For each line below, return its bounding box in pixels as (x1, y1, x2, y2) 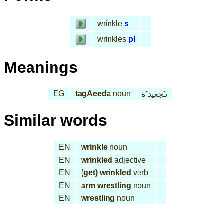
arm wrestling (81, 181, 131, 190)
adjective (112, 155, 146, 164)
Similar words (4, 111, 107, 130)
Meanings (4, 58, 78, 76)
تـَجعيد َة (141, 90, 167, 99)
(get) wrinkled (81, 168, 131, 177)
